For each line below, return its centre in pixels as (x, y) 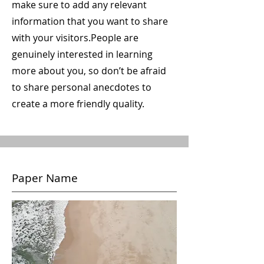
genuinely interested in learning (82, 54)
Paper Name (45, 178)
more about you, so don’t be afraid (89, 71)
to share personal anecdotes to (82, 87)
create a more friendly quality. (78, 104)
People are (115, 38)
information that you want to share (90, 21)
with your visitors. (51, 38)
